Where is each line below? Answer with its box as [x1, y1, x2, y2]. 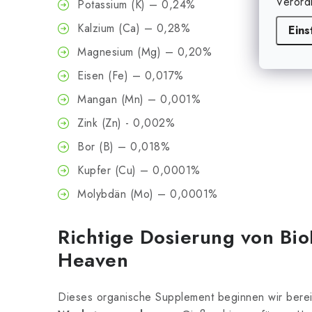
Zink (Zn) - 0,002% [77, 115, 175, 131]
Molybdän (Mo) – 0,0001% [77, 186, 218, 202]
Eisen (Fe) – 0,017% [77, 68, 184, 84]
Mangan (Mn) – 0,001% [77, 91, 201, 107]
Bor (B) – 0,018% [77, 139, 170, 155]
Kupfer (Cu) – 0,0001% [77, 162, 201, 178]
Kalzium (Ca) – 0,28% [77, 20, 190, 36]
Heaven [58, 246, 128, 274]
